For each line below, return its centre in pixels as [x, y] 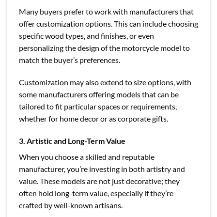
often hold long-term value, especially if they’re [96, 193]
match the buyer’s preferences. [70, 60]
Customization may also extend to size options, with [105, 82]
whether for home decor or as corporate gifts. [93, 119]
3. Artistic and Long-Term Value [72, 140]
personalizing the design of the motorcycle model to [104, 48]
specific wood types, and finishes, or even [86, 36]
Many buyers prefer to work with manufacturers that [106, 12]
